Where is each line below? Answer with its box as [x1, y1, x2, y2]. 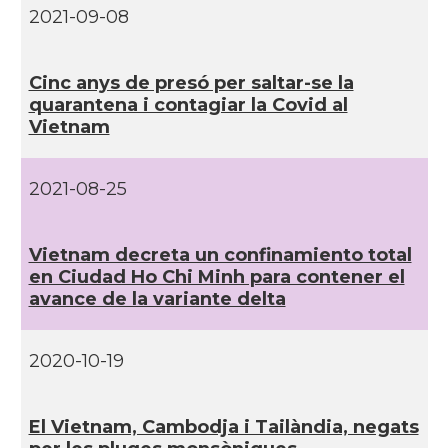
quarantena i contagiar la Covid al [28, 94, 348, 116]
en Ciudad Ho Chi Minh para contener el [28, 266, 405, 288]
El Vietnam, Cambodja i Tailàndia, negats [28, 416, 419, 438]
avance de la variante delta [28, 288, 286, 310]
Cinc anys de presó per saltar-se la [28, 72, 354, 94]
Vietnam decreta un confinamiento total [28, 244, 412, 266]
